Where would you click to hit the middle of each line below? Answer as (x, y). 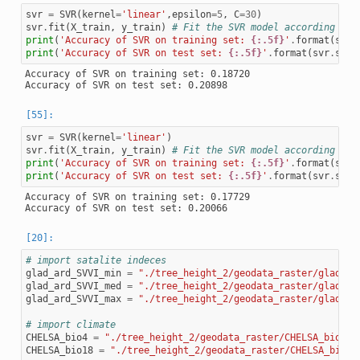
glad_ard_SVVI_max (73, 299)
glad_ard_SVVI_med (73, 286)
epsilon (191, 15)
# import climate (70, 324)
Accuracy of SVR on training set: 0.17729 (137, 197)
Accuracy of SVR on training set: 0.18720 (137, 74)
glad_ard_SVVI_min (73, 273)
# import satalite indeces (96, 260)
